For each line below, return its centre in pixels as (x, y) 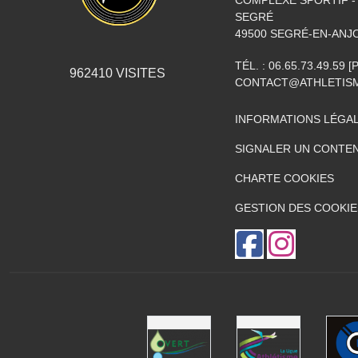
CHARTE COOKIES (284, 178)
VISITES (139, 73)
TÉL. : (252, 66)
